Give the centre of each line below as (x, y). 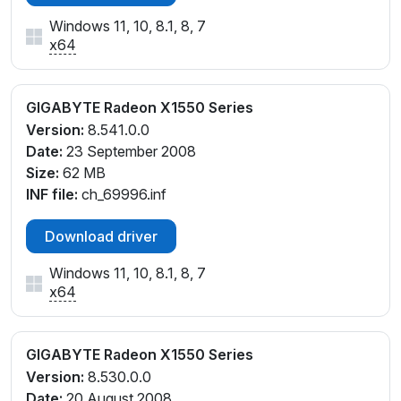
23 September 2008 (129, 151)
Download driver (101, 236)
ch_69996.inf (122, 194)
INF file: (52, 194)
